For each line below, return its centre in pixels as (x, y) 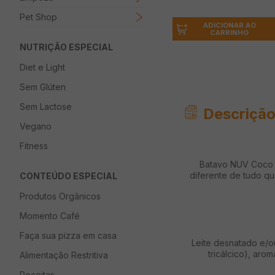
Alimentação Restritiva (64, 255)
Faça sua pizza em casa (68, 235)
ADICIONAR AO (229, 25)
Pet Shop (38, 17)
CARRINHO (230, 33)
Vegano (36, 126)
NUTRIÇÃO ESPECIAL (66, 47)
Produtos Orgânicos (60, 196)
